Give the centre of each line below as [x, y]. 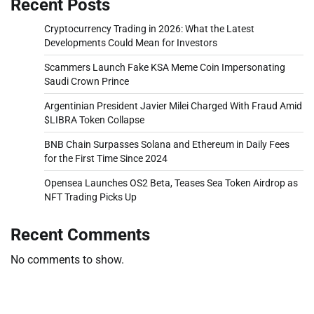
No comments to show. [67, 260]
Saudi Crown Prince [87, 82]
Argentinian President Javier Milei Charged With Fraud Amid [173, 106]
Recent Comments [80, 235]
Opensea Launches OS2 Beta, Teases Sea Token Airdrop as [171, 183]
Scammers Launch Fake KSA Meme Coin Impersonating [165, 68]
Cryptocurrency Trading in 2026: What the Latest [149, 29]
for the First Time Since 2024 [106, 159]
